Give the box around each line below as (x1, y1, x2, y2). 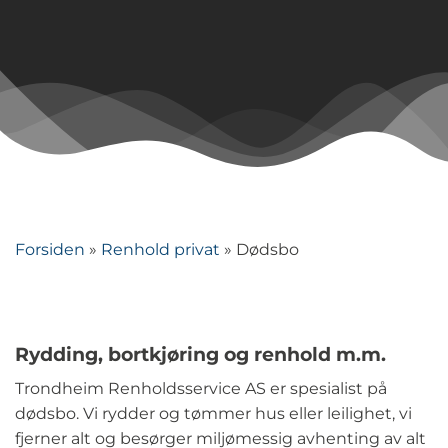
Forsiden (15, 240, 85, 259)
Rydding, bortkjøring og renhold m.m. (15, 342, 386, 366)
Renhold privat (101, 240, 220, 259)
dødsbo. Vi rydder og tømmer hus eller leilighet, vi (15, 403, 412, 423)
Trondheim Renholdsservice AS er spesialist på (15, 378, 387, 398)
